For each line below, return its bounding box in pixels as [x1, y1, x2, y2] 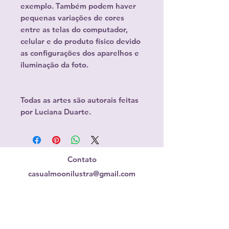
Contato [67, 154, 97, 164]
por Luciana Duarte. [20, 107, 91, 117]
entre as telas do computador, [20, 25, 128, 34]
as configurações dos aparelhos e [20, 48, 139, 58]
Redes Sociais [56, 194, 108, 203]
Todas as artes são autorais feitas [20, 95, 139, 105]
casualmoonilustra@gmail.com [28, 169, 135, 178]
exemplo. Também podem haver [20, 1, 136, 11]
